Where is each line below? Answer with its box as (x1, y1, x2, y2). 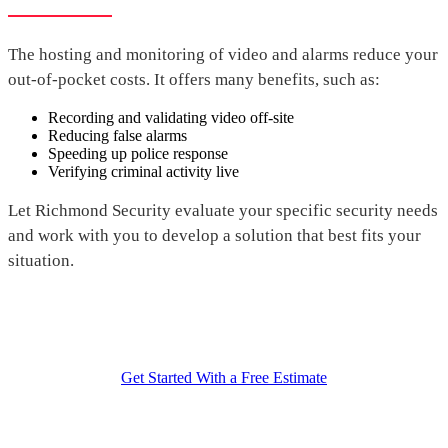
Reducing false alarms (48, 127, 187, 145)
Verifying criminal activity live (48, 163, 239, 181)
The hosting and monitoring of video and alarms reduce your (8, 45, 438, 65)
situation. (8, 251, 74, 271)
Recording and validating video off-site (48, 109, 294, 127)
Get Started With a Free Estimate (121, 369, 327, 387)
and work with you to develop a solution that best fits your (8, 226, 421, 246)
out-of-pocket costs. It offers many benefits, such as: (8, 70, 380, 90)
